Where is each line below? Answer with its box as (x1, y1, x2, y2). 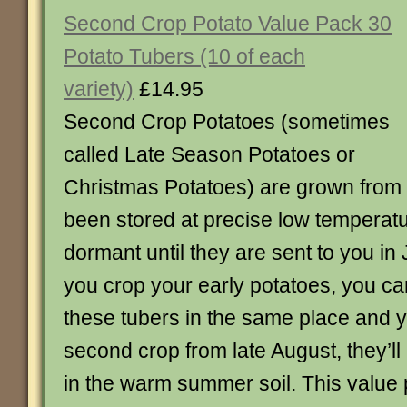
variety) (64, 77, 134, 101)
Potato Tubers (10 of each (64, 45, 305, 68)
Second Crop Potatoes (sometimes (64, 110, 390, 134)
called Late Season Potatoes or (64, 143, 355, 166)
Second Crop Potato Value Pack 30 (64, 12, 392, 35)
